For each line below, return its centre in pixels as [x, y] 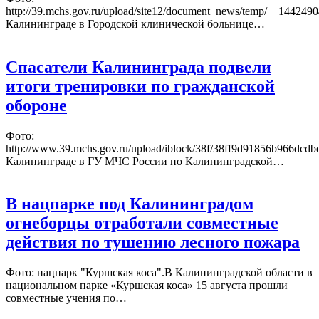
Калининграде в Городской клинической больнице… [135, 23]
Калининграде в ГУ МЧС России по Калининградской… [145, 161]
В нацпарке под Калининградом [130, 204]
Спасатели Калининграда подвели [138, 67]
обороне [36, 105]
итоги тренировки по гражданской [140, 86]
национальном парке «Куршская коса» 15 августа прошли [147, 286]
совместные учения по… [66, 298]
